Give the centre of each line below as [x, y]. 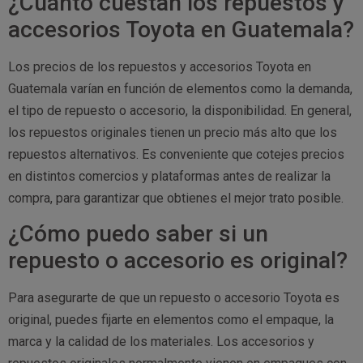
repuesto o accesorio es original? [178, 260]
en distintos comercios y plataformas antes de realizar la [169, 176]
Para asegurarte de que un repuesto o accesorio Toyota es [174, 297]
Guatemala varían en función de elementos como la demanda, [180, 88]
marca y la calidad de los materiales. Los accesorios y [161, 341]
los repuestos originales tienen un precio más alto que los [173, 132]
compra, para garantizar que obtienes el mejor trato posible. [176, 198]
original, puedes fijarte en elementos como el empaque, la [171, 319]
